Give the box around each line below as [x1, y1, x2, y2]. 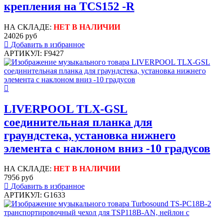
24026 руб [4, 31, 37, 40]
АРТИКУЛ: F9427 [4, 49, 64, 57]
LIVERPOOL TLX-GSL [4, 102, 127, 115]
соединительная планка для [4, 115, 152, 128]
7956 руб [4, 173, 33, 182]
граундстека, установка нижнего [4, 128, 176, 142]
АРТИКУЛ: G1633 [4, 191, 65, 200]
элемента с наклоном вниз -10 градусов [4, 142, 210, 155]
